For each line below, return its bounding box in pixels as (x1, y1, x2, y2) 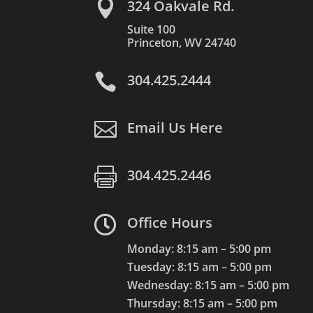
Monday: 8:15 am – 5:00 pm (126, 240, 271, 256)
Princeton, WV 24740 (126, 34, 236, 50)
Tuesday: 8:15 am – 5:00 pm (126, 259, 272, 275)
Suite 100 (126, 21, 175, 37)
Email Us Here (126, 117, 223, 137)
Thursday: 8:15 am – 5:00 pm (126, 295, 277, 311)
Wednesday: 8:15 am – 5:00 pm (126, 277, 289, 293)
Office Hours (126, 212, 212, 232)
